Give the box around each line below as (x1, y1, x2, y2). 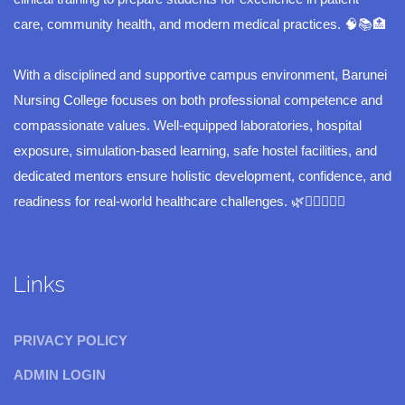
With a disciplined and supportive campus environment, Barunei (14, 67, 387, 83)
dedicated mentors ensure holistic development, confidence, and (14, 168, 391, 184)
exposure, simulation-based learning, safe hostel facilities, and (14, 143, 377, 159)
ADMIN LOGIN (14, 367, 106, 383)
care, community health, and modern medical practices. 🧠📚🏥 (14, 16, 386, 33)
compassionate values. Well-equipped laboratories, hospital (14, 118, 362, 134)
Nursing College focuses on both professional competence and (14, 92, 382, 108)
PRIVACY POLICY (14, 333, 127, 349)
